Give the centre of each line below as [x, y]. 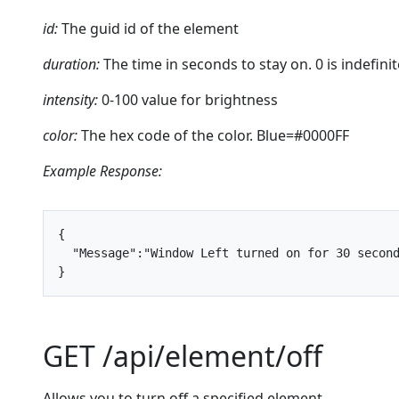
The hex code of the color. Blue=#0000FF [213, 135]
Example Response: [102, 171]
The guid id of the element [148, 28]
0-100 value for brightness [188, 100]
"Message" [104, 253]
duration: [71, 64]
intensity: [70, 100]
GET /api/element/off [183, 356]
